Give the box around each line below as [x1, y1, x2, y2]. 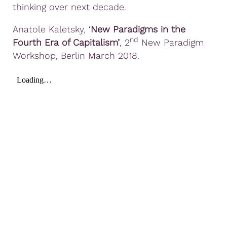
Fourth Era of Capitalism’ [13, 36, 120, 48]
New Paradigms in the [91, 23, 185, 34]
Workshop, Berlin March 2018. [13, 50, 139, 61]
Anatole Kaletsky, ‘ [13, 23, 91, 34]
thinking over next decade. [13, 1, 126, 12]
